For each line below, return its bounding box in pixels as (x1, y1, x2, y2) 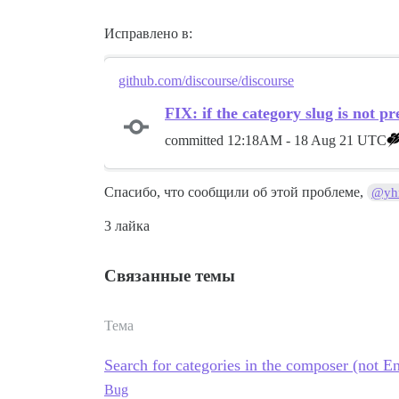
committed (165, 132, 227, 148)
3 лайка (104, 218, 150, 233)
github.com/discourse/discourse (118, 73, 294, 88)
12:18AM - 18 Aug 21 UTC (227, 132, 387, 148)
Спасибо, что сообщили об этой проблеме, (104, 184, 367, 199)
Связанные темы (104, 266, 235, 285)
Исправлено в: (104, 26, 192, 41)
